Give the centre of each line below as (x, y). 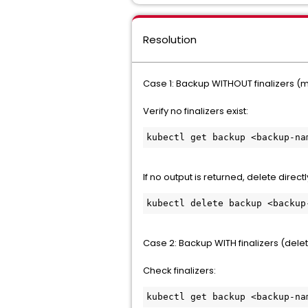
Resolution (170, 40)
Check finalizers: (179, 271)
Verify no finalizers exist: (197, 111)
